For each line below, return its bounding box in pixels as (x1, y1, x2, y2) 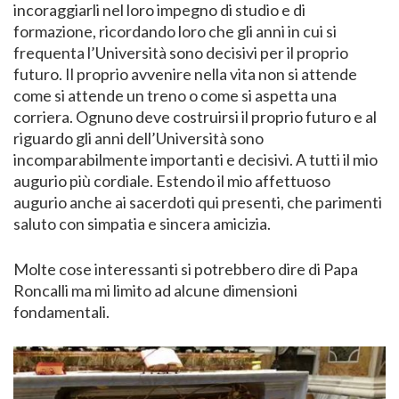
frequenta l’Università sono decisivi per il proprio (13, 43, 348, 63)
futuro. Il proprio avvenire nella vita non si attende (13, 64, 357, 85)
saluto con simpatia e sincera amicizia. (13, 214, 271, 234)
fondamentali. (13, 302, 110, 322)
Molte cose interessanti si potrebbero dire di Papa (13, 259, 358, 280)
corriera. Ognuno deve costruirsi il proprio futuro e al (13, 107, 377, 127)
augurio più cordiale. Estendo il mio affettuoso (13, 171, 330, 191)
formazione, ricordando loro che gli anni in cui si (13, 21, 337, 42)
